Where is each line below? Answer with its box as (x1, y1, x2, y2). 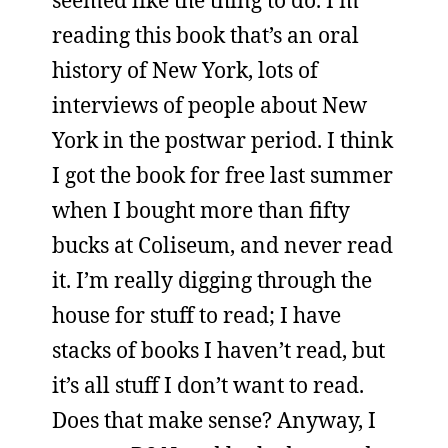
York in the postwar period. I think (52, 126, 393, 154)
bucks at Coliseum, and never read (52, 231, 393, 259)
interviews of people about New (52, 91, 367, 119)
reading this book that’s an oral (52, 21, 359, 49)
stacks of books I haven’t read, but (52, 336, 385, 364)
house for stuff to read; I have (52, 301, 341, 329)
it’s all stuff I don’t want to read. (52, 371, 364, 399)
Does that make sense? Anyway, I (52, 406, 376, 434)
